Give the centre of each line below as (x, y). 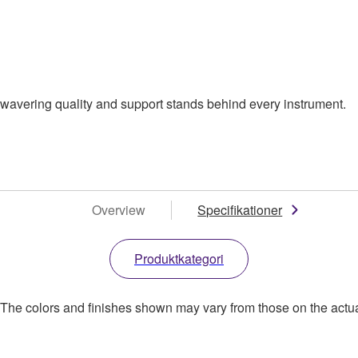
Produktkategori (179, 258)
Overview (119, 209)
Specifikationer (240, 209)
